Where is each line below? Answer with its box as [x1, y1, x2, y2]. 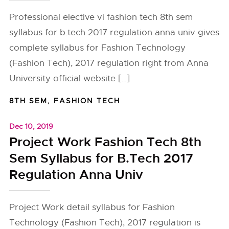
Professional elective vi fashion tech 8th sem [9, 12, 193, 22]
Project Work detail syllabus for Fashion [9, 202, 175, 213]
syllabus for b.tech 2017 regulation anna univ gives [9, 27, 220, 38]
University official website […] [9, 73, 130, 84]
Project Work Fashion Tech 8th [9, 134, 202, 150]
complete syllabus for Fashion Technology [9, 42, 186, 53]
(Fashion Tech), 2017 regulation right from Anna [9, 58, 209, 68]
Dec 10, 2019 [9, 122, 54, 131]
